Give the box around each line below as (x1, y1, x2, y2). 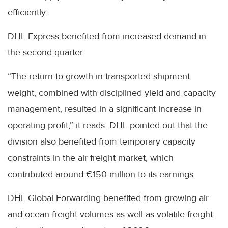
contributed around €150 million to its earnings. (8, 168, 195, 180)
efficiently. (8, 7, 47, 18)
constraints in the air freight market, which (8, 152, 174, 164)
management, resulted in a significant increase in (8, 103, 202, 115)
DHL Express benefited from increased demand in (8, 31, 206, 42)
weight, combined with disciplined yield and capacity (8, 87, 216, 99)
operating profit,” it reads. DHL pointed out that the (8, 120, 208, 131)
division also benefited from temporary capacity (8, 136, 195, 148)
